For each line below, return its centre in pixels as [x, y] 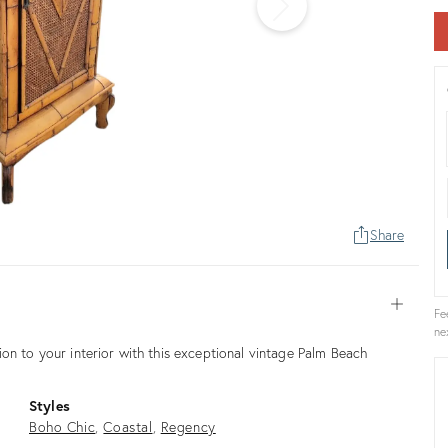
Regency [188, 426]
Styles [49, 405]
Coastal [128, 426]
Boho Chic [62, 426]
